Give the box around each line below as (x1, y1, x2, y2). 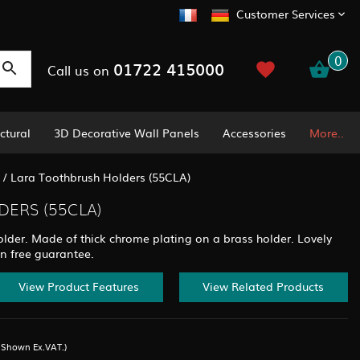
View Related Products (202, 278, 325, 295)
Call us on (47, 59, 113, 80)
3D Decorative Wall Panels (54, 124, 200, 141)
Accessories (223, 124, 287, 141)
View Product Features (18, 278, 139, 295)
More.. (309, 124, 344, 141)
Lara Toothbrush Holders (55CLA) (10, 168, 190, 185)
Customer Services (236, 6, 335, 22)
